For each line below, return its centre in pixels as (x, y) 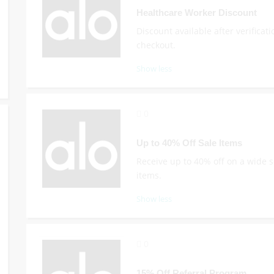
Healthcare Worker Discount (196, 13)
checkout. (156, 45)
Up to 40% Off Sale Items (189, 143)
